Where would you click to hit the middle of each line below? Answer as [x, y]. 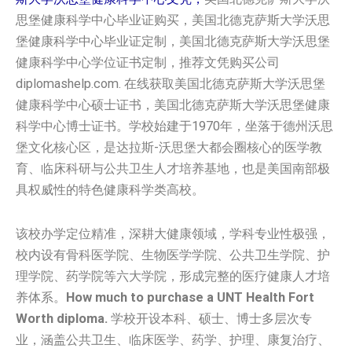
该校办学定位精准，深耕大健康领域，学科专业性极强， [173, 233]
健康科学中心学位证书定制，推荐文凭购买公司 [148, 62]
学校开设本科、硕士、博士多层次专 [210, 318]
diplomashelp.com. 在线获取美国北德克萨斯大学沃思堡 [170, 84]
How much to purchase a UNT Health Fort [190, 297]
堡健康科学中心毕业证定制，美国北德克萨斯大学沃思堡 [173, 41]
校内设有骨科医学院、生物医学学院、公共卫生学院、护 [173, 255]
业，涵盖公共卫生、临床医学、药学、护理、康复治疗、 [173, 339]
